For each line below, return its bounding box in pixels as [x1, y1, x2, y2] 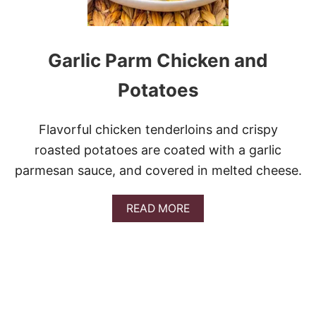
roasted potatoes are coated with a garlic [35, 142, 281, 157]
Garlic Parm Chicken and [48, 49, 268, 71]
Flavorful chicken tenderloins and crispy [38, 122, 278, 137]
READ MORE [126, 202, 190, 215]
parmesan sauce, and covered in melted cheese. [14, 163, 302, 178]
